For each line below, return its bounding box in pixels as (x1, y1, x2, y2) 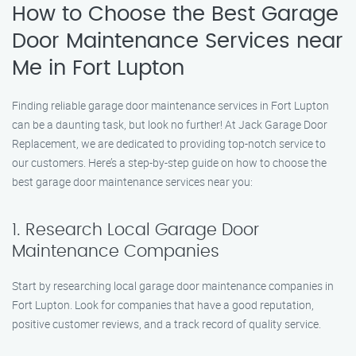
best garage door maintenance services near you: (12, 174, 253, 189)
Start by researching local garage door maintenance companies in (12, 278, 334, 293)
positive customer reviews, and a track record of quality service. (12, 316, 321, 331)
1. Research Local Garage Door (12, 222, 259, 238)
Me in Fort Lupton (12, 58, 184, 79)
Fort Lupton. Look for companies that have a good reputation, (12, 297, 314, 312)
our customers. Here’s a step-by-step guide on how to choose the (12, 155, 327, 170)
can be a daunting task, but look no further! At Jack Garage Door (12, 117, 327, 132)
